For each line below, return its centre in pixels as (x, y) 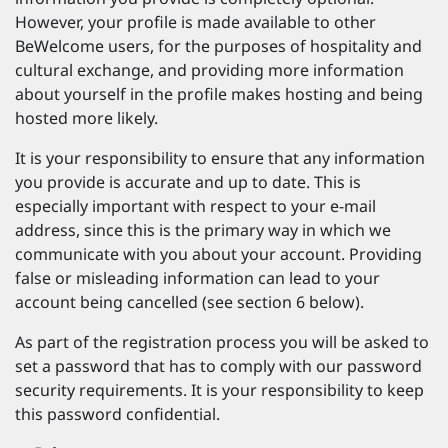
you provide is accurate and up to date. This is (188, 182)
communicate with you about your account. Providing (218, 254)
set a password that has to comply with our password (218, 366)
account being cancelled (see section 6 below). (189, 302)
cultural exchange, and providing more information (209, 70)
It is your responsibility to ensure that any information (220, 158)
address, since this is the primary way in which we (203, 230)
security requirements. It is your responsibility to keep (219, 390)
